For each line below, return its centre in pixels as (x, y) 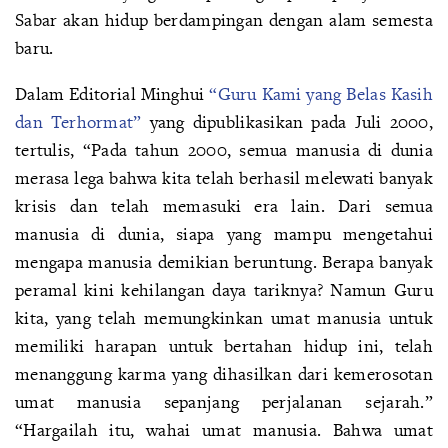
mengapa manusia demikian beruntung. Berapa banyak (224, 261)
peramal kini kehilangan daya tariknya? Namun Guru (224, 289)
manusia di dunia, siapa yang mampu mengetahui (224, 233)
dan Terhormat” (78, 121)
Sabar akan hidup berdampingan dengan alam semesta (224, 19)
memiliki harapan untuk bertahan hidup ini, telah (224, 345)
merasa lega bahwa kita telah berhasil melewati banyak (224, 177)
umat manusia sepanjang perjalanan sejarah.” (224, 401)
